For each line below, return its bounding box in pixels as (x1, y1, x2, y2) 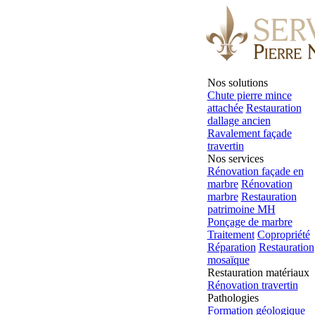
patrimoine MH (207, 203, 276, 215)
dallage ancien (207, 115, 271, 127)
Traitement (207, 229, 255, 240)
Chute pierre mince (207, 89, 292, 101)
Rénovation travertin (207, 279, 298, 291)
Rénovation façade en (207, 165, 304, 177)
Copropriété (257, 229, 310, 240)
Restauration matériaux (207, 266, 309, 278)
